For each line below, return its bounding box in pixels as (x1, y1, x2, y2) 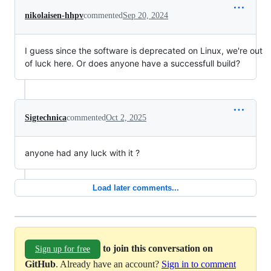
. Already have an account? (56, 258, 162, 269)
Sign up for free (35, 244, 90, 253)
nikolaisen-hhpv (25, 10, 83, 20)
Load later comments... (92, 183, 179, 192)
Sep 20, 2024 (123, 10, 168, 20)
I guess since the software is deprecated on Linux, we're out (25, 45, 263, 56)
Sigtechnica (25, 113, 67, 122)
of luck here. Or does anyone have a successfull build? (25, 57, 240, 68)
